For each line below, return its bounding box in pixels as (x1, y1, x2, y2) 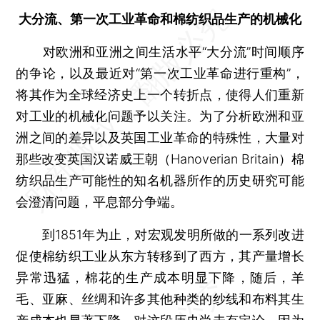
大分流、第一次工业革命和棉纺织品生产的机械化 (19, 11, 301, 26)
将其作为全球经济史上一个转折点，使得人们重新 (16, 86, 304, 102)
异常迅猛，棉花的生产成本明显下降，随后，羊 (16, 269, 304, 285)
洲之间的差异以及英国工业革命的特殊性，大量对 (16, 129, 304, 145)
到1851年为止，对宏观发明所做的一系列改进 (16, 226, 304, 242)
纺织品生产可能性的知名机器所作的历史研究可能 (16, 172, 304, 188)
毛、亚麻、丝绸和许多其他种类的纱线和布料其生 (16, 291, 304, 306)
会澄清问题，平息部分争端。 (16, 194, 184, 209)
